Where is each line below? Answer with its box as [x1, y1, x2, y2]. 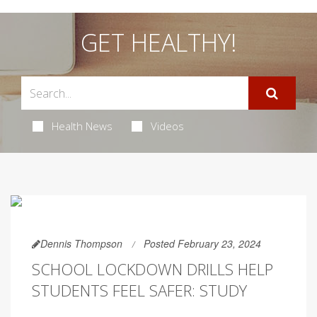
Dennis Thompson [40, 236, 122, 250]
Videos [150, 119, 184, 133]
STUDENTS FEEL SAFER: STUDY [32, 279, 247, 301]
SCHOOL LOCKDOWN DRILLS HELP [32, 258, 273, 279]
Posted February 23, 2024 [144, 236, 261, 250]
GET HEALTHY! [80, 26, 237, 59]
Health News [51, 119, 113, 133]
